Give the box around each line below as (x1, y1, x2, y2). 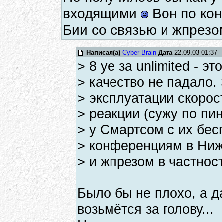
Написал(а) (86, 49, 120, 56)
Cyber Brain (122, 49, 156, 56)
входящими (63, 5, 141, 21)
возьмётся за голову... (77, 201, 214, 217)
